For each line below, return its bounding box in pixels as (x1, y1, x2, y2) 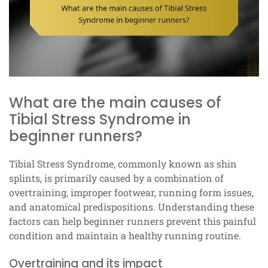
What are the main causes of (9, 92, 221, 112)
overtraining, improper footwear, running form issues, (9, 185, 254, 199)
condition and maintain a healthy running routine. (9, 229, 241, 242)
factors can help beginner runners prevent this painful (9, 214, 256, 227)
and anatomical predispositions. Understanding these (9, 200, 254, 213)
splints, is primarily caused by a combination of (9, 171, 224, 184)
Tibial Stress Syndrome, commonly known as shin (9, 157, 237, 170)
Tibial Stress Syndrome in (9, 109, 191, 129)
